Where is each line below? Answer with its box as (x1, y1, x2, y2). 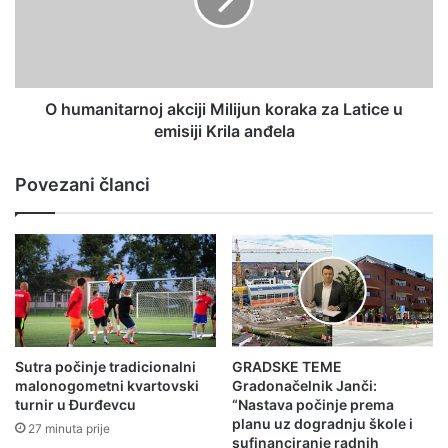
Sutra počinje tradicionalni (15, 358, 196, 376)
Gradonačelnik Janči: (232, 377, 377, 395)
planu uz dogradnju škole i (232, 415, 413, 433)
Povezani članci (15, 174, 150, 195)
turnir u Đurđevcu (15, 396, 136, 414)
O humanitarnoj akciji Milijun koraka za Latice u (45, 99, 403, 119)
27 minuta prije (28, 421, 110, 437)
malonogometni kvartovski (15, 377, 199, 395)
